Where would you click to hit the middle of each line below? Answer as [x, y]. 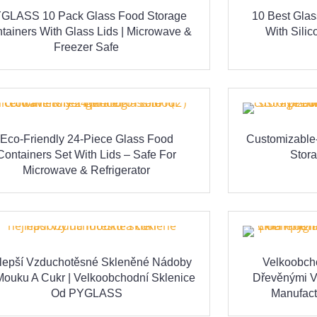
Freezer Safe [86, 47]
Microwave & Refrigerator [86, 171]
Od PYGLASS [86, 294]
